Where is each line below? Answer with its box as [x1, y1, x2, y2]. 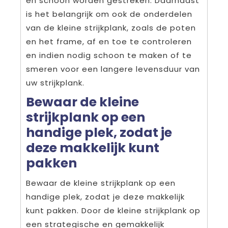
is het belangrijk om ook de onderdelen [26, 9, 192, 20]
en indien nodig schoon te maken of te [26, 50, 192, 61]
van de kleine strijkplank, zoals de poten [26, 22, 196, 34]
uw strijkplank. [26, 77, 84, 89]
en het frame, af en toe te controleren [26, 36, 192, 47]
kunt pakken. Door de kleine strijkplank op [26, 205, 201, 216]
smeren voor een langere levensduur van [26, 64, 200, 75]
